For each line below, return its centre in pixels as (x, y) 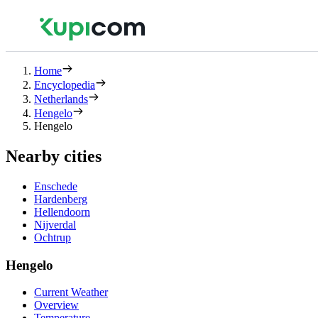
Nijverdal (55, 224)
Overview (56, 305)
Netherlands (61, 99)
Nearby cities (54, 156)
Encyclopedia (65, 85)
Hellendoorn (62, 212)
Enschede (56, 186)
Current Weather (71, 292)
